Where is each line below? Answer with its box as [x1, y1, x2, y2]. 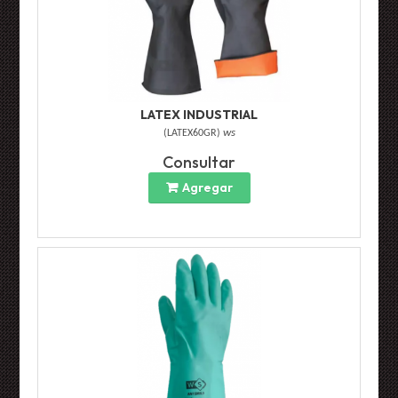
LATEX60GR [166, 128, 217, 139]
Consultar [163, 152, 235, 173]
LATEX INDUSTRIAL [140, 107, 258, 123]
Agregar [181, 179, 233, 196]
